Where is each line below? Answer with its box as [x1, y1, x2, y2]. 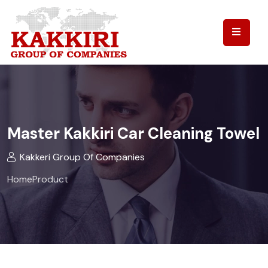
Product [32, 172, 68, 185]
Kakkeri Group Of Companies [20, 150, 145, 163]
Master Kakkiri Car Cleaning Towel [7, 123, 260, 144]
